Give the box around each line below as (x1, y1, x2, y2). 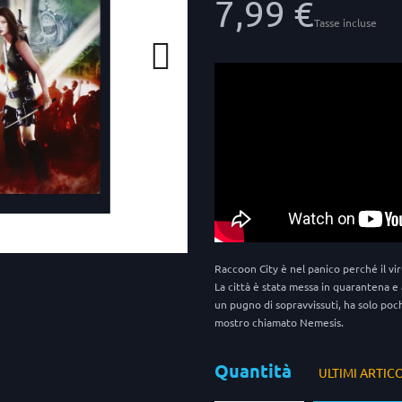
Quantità (214, 358, 292, 382)
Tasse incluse (314, 14, 377, 30)
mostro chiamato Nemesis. (214, 314, 344, 329)
